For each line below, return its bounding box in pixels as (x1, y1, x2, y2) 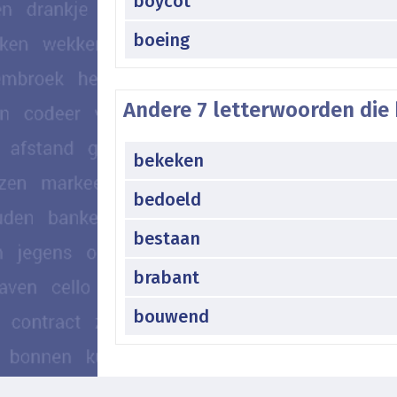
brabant (133, 266, 199, 288)
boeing (133, 28, 190, 51)
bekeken (133, 149, 204, 171)
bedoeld (133, 188, 201, 210)
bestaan (133, 227, 200, 249)
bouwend (133, 305, 209, 327)
